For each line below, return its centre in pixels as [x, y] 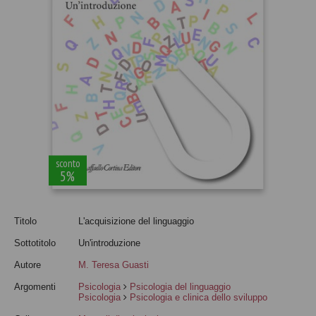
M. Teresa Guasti [114, 265]
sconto [68, 163]
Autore [28, 265]
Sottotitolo [35, 243]
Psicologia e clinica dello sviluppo [199, 297]
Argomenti [35, 286]
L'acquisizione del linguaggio [136, 221]
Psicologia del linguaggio [180, 286]
